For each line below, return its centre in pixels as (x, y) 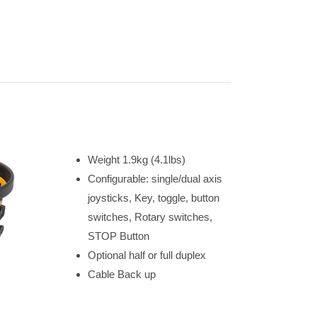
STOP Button (118, 236)
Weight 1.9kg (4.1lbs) (136, 160)
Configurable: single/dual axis (155, 179)
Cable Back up (121, 274)
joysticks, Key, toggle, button (153, 198)
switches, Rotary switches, (150, 217)
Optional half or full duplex (146, 255)
